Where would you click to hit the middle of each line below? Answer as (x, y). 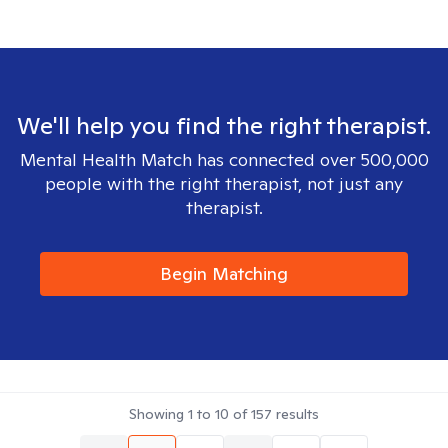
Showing (158, 414)
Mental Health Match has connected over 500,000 (224, 159)
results (295, 414)
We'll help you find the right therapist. (224, 125)
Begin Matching (224, 273)
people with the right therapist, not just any (224, 183)
